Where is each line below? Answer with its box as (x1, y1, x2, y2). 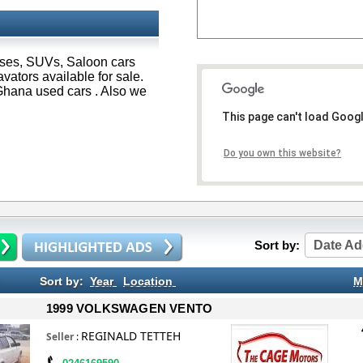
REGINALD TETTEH (81, 328, 181, 344)
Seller (46, 330, 74, 344)
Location (123, 275, 173, 288)
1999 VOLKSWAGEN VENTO (46, 301, 213, 315)
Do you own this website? (224, 147, 341, 160)
